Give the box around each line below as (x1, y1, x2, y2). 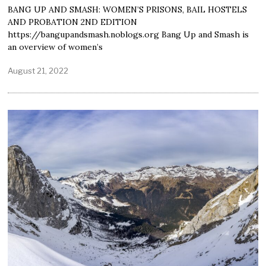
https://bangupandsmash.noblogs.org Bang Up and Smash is (8, 28, 249, 40)
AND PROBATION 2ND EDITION (8, 16, 138, 27)
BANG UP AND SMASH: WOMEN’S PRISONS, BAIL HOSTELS (8, 4, 248, 15)
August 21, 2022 (8, 65, 69, 75)
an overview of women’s (8, 41, 103, 52)
